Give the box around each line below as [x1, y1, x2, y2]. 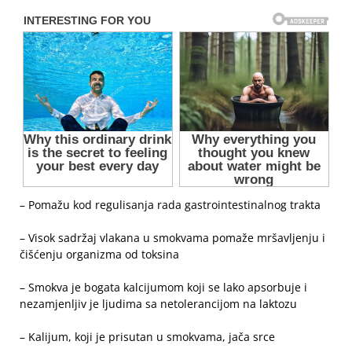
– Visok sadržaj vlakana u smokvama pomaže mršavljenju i [20, 230, 325, 246]
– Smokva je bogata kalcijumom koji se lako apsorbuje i [20, 280, 307, 295]
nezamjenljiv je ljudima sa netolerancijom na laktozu [20, 296, 297, 312]
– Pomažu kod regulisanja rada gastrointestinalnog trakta [20, 197, 321, 213]
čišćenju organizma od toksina [20, 247, 179, 262]
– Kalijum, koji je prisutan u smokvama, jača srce [20, 329, 275, 345]
